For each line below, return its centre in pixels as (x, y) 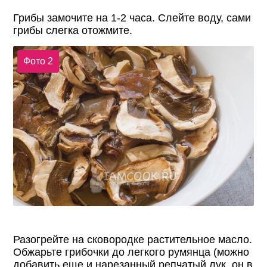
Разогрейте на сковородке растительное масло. (133, 239)
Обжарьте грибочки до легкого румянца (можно (131, 252)
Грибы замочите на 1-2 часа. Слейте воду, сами (132, 18)
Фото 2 (38, 61)
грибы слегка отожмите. (73, 31)
